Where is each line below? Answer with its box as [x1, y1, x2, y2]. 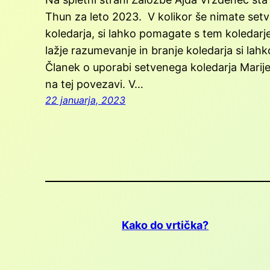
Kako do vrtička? [122, 218, 209, 231]
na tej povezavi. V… [45, 77, 144, 90]
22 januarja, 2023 [45, 93, 126, 106]
